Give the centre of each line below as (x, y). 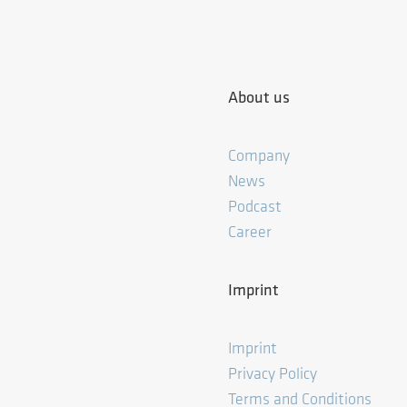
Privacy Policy (273, 374)
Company (261, 156)
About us (259, 98)
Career (250, 233)
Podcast (255, 207)
